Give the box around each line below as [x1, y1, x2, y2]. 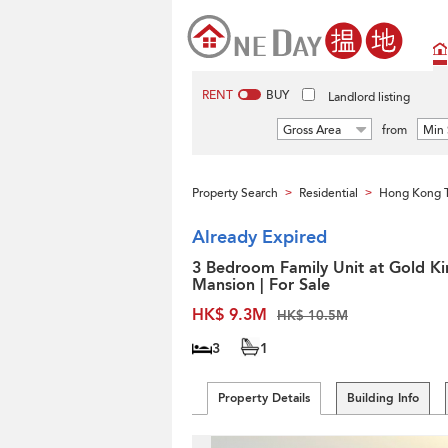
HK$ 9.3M [192, 304, 267, 326]
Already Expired [192, 225, 327, 250]
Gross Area [283, 122, 341, 138]
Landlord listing [328, 89, 410, 105]
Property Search [192, 185, 278, 201]
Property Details [218, 390, 310, 406]
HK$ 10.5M [277, 307, 348, 325]
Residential [299, 185, 358, 201]
